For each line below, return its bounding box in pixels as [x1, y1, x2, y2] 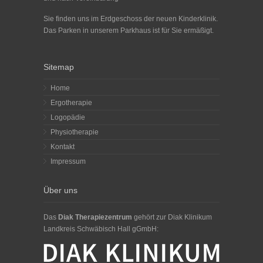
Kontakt [50, 143, 75, 151]
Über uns [43, 186, 77, 195]
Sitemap [43, 62, 74, 72]
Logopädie [50, 113, 85, 122]
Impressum [50, 157, 86, 166]
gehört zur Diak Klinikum [132, 213, 212, 222]
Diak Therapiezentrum [58, 213, 132, 222]
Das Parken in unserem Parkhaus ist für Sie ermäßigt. [43, 26, 214, 35]
